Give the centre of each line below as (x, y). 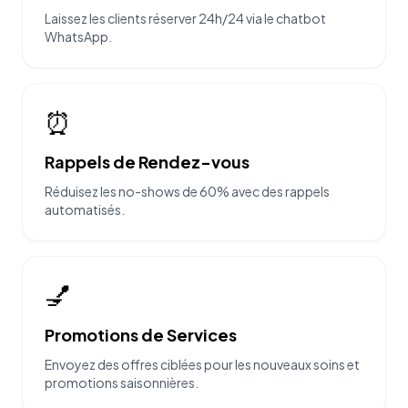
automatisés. (85, 210)
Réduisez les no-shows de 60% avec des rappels (187, 192)
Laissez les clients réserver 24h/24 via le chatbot (185, 19)
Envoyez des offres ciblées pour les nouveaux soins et (202, 365)
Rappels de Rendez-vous (147, 162)
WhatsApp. (78, 37)
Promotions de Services (141, 335)
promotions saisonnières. (122, 383)
